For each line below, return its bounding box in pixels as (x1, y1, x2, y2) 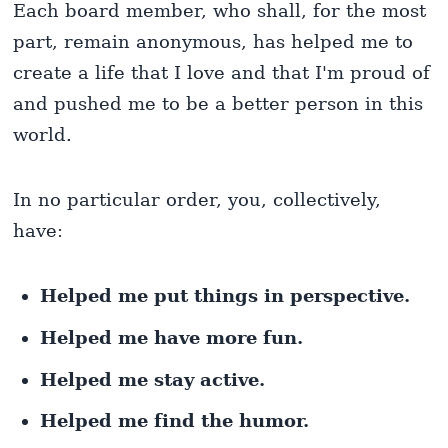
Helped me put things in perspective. (40, 285, 411, 307)
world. (13, 123, 73, 145)
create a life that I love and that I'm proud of (13, 61, 431, 83)
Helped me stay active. (40, 368, 266, 390)
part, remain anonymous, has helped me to (13, 30, 414, 52)
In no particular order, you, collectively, (13, 188, 382, 210)
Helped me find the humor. (40, 410, 310, 432)
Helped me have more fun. (40, 326, 304, 348)
